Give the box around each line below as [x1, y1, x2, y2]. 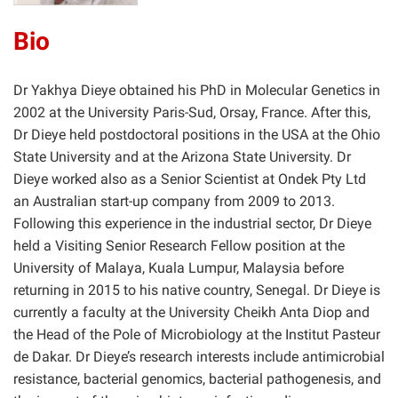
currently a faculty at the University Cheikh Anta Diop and [13, 303, 370, 321]
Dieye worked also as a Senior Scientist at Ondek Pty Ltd [13, 170, 366, 187]
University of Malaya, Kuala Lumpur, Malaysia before [13, 259, 344, 276]
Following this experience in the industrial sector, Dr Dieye [13, 214, 371, 232]
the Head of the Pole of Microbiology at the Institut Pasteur [13, 325, 380, 343]
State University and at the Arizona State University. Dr [13, 147, 351, 165]
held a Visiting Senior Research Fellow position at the [13, 236, 345, 254]
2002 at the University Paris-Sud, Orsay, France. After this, [13, 103, 370, 121]
